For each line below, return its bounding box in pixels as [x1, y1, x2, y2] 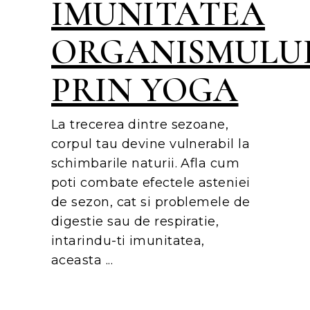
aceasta [51, 253, 106, 268]
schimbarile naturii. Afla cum [51, 156, 240, 172]
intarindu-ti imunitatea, [51, 233, 205, 249]
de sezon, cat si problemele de [51, 194, 250, 210]
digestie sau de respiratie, [51, 214, 219, 230]
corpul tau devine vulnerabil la [51, 136, 250, 152]
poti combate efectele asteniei [51, 175, 250, 191]
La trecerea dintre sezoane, [51, 117, 229, 133]
